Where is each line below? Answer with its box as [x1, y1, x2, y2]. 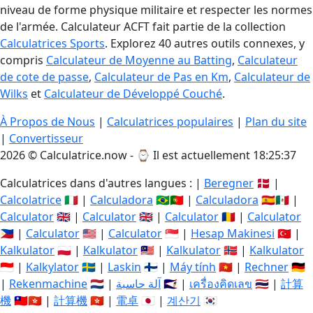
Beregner [204, 175, 254, 191]
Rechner [245, 259, 289, 275]
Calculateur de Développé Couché [44, 86, 222, 101]
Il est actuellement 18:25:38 [153, 147, 296, 163]
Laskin [108, 259, 141, 275]
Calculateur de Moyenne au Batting [46, 52, 232, 68]
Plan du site [245, 114, 307, 129]
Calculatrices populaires [107, 114, 233, 129]
